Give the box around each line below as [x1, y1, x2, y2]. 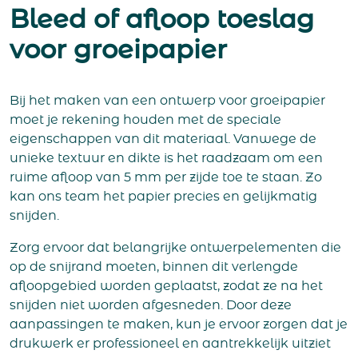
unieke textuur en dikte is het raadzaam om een [10, 152, 323, 165]
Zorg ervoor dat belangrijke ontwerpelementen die [10, 241, 341, 255]
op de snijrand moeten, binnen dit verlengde [10, 261, 298, 274]
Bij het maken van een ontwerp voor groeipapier [10, 94, 325, 108]
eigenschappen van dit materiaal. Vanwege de [10, 133, 316, 146]
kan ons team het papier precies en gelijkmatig [10, 190, 317, 204]
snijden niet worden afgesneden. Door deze [10, 299, 292, 312]
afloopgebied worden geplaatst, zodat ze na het [10, 280, 323, 293]
